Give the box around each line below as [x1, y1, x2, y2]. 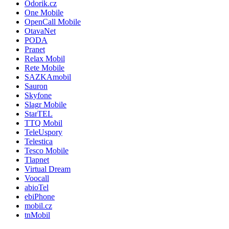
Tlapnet [25, 155, 49, 164]
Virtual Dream [25, 164, 71, 173]
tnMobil [25, 210, 50, 219]
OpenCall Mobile [25, 17, 81, 26]
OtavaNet [25, 26, 56, 35]
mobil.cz [25, 201, 52, 210]
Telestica [25, 136, 53, 146]
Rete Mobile [25, 63, 64, 72]
